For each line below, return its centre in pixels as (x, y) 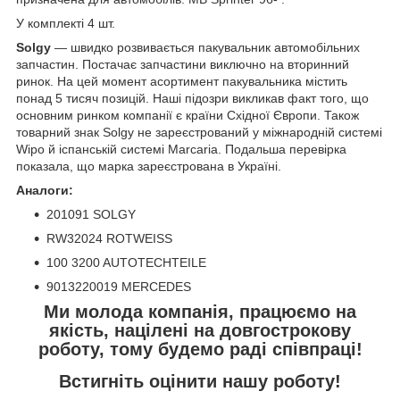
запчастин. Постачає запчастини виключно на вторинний (183, 64)
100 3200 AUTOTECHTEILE (126, 262)
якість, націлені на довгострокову (200, 330)
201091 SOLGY (91, 214)
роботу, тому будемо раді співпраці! (200, 349)
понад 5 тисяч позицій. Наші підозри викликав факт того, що (192, 98)
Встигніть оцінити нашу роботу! (200, 382)
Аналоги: (45, 190)
